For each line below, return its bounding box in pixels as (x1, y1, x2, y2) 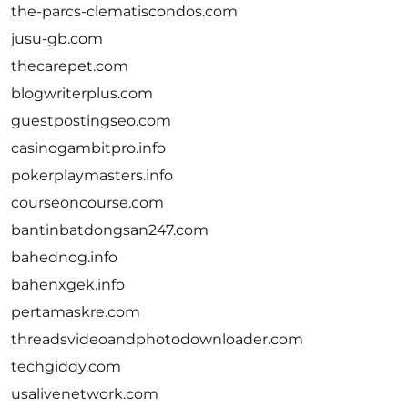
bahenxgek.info (11, 276, 125, 293)
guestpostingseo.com (11, 112, 171, 129)
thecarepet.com (11, 57, 128, 75)
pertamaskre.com (11, 303, 140, 321)
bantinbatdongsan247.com (11, 221, 209, 239)
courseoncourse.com (11, 194, 164, 211)
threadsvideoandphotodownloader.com (11, 331, 303, 348)
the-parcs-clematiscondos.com (11, 3, 238, 20)
